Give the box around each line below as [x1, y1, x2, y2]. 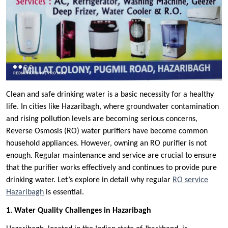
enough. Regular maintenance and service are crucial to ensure [6, 152, 216, 160]
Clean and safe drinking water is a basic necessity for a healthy [6, 91, 214, 99]
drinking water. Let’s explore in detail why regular [6, 176, 173, 185]
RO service [173, 176, 208, 185]
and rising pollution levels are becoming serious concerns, [6, 115, 197, 124]
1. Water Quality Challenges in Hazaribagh [6, 207, 151, 215]
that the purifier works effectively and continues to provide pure [6, 164, 217, 173]
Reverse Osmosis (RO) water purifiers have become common [6, 127, 208, 136]
